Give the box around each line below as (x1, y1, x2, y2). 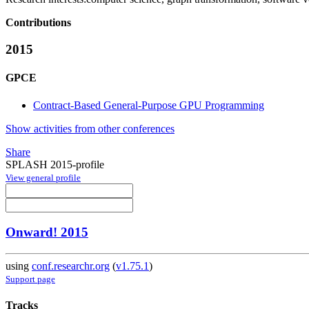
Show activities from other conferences (6, 122, 175, 134)
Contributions (6, 17, 71, 29)
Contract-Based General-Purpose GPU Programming (33, 99, 264, 111)
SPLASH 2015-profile (6, 158, 104, 170)
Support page (6, 274, 55, 285)
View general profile (6, 172, 81, 183)
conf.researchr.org (32, 260, 110, 272)
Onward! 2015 (6, 225, 88, 240)
